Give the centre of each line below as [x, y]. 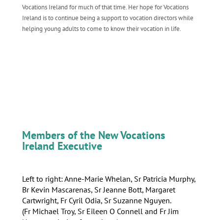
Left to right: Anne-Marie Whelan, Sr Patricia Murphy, [109, 179]
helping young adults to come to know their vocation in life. [101, 29]
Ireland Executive [62, 146]
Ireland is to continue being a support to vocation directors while [108, 18]
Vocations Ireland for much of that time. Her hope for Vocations [105, 7]
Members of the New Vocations [93, 135]
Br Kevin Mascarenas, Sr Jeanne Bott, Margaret [98, 190]
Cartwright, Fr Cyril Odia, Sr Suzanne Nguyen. [96, 200]
